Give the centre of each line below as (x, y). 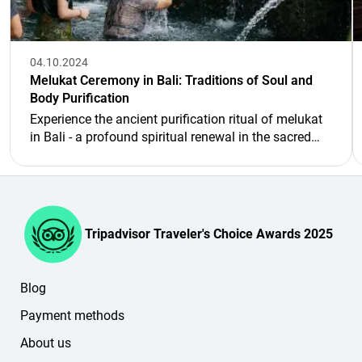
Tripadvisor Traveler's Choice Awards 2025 (209, 234)
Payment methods (72, 316)
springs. (53, 154)
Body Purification (80, 98)
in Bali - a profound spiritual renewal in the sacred (170, 137)
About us (46, 343)
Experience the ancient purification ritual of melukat (176, 119)
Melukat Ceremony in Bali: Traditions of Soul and (171, 80)
